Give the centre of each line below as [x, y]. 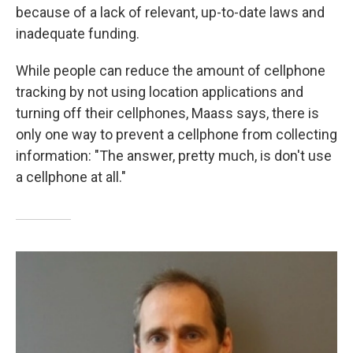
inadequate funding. [78, 34]
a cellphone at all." [71, 177]
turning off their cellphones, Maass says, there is [167, 113]
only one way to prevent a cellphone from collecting [176, 135]
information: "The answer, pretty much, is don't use [174, 156]
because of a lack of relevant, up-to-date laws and [170, 13]
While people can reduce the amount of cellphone [171, 71]
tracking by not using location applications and [160, 92]
